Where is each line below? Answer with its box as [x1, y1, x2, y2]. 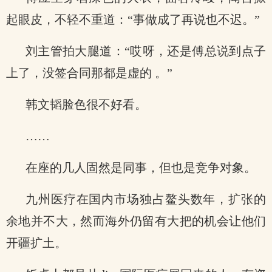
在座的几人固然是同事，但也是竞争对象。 [25, 161, 256, 174]
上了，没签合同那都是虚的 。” [6, 66, 172, 80]
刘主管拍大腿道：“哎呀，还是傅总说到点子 [25, 44, 266, 58]
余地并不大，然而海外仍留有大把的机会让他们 [6, 214, 266, 228]
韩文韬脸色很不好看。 [25, 98, 147, 111]
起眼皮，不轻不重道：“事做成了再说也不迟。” [6, 13, 260, 26]
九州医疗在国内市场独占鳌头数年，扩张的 [25, 192, 266, 206]
